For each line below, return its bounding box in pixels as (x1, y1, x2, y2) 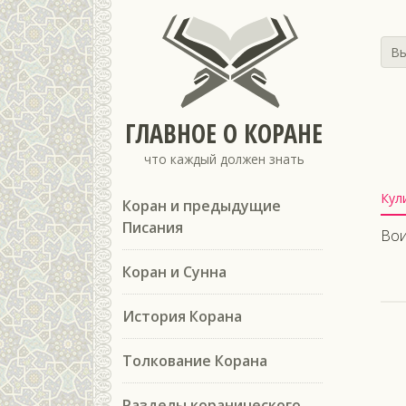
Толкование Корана (122, 351, 267, 371)
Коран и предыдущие (122, 196, 281, 216)
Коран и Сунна (122, 262, 227, 282)
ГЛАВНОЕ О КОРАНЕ (125, 116, 323, 150)
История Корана (122, 306, 242, 326)
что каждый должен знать (143, 150, 304, 168)
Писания (122, 217, 183, 237)
